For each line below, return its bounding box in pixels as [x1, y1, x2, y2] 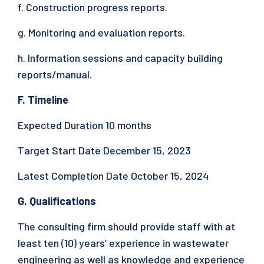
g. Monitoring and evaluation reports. [18, 26, 187, 39]
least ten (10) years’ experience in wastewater [18, 236, 231, 249]
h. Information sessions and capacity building [18, 51, 223, 64]
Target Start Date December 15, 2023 [18, 144, 193, 157]
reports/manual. [18, 68, 94, 81]
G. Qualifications [18, 194, 98, 207]
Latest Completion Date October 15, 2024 [18, 169, 209, 182]
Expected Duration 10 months [18, 118, 154, 131]
